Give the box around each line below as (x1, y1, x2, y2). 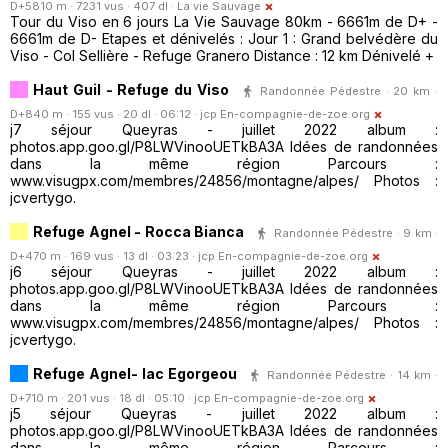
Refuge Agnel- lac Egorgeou (33, 364, 237, 382)
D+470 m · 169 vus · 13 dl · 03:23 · (10, 249, 198, 264)
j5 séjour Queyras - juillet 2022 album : (10, 405, 438, 423)
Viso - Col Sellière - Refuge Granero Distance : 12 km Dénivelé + (10, 47, 434, 65)
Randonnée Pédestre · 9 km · (273, 225, 438, 240)
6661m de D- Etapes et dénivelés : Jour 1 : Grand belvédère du (10, 30, 438, 48)
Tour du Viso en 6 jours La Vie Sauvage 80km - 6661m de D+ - (10, 13, 438, 31)
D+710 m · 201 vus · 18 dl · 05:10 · (10, 391, 194, 406)
